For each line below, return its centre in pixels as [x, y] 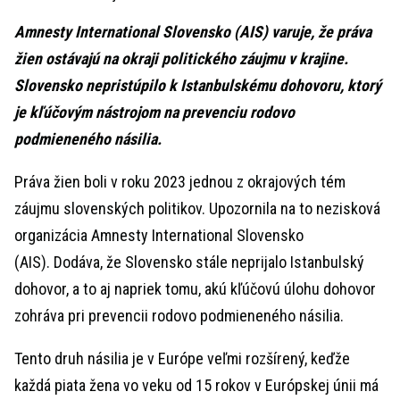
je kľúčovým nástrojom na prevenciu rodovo [154, 112]
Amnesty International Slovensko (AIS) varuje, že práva [193, 32]
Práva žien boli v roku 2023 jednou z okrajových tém [180, 182]
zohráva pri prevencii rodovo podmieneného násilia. [179, 316]
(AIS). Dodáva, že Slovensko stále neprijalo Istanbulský [189, 262]
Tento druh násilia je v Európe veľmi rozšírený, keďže [182, 358]
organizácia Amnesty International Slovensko [159, 235]
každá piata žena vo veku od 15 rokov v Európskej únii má [196, 385]
